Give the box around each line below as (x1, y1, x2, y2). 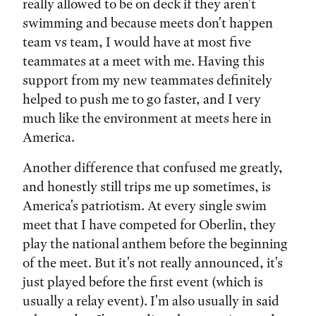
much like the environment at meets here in (23, 110, 272, 126)
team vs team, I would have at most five (23, 34, 251, 50)
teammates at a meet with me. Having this (23, 53, 265, 69)
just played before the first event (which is (23, 274, 263, 290)
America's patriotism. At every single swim (23, 197, 267, 214)
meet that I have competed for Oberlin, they (23, 217, 276, 233)
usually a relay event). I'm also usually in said (23, 293, 279, 309)
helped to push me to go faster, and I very (23, 91, 261, 107)
